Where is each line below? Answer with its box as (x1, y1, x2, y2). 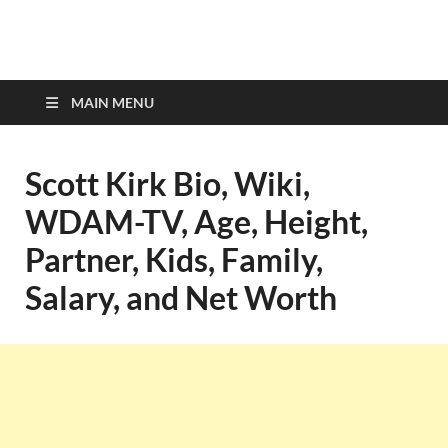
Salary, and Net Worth (25, 278, 337, 317)
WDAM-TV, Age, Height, (25, 202, 368, 241)
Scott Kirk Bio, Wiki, (25, 164, 310, 203)
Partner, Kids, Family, (25, 240, 323, 279)
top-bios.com (40, 44, 273, 93)
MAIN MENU (71, 94, 154, 111)
